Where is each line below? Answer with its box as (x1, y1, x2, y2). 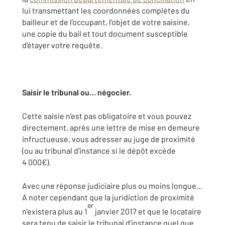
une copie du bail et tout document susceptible (22, 29, 188, 38)
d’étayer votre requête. (22, 40, 102, 50)
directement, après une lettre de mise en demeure (22, 123, 200, 132)
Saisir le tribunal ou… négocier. (22, 87, 131, 97)
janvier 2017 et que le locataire (93, 206, 201, 216)
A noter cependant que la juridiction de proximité (22, 192, 194, 202)
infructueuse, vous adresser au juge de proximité (22, 134, 195, 144)
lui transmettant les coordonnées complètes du (22, 6, 190, 15)
